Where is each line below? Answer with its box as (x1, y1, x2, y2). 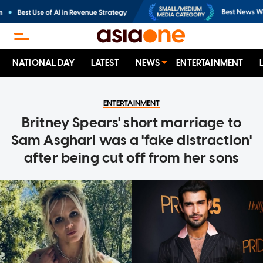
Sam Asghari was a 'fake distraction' (11, 131, 252, 149)
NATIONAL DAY (12, 58, 75, 69)
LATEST (90, 58, 119, 69)
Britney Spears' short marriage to (22, 114, 241, 131)
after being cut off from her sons (24, 149, 239, 167)
